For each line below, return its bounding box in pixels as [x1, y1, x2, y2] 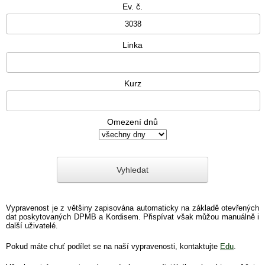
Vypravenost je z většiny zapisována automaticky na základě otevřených [6, 203, 259, 212]
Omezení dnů [107, 117, 158, 127]
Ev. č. [122, 2, 143, 12]
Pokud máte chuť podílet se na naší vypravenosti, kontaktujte [6, 241, 220, 251]
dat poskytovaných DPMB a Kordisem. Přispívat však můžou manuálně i [6, 212, 259, 221]
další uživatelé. [6, 221, 58, 230]
